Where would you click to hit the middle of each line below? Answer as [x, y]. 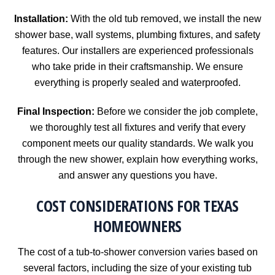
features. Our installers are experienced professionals [137, 50]
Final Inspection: [56, 111]
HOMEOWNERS [137, 227]
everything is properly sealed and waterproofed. [137, 82]
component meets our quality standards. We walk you [137, 143]
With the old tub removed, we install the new [165, 18]
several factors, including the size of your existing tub [137, 268]
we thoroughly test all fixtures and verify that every [137, 127]
